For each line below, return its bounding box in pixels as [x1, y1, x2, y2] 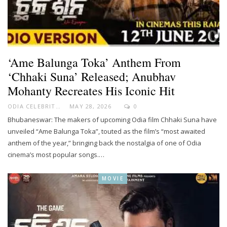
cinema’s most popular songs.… [8, 150, 104, 160]
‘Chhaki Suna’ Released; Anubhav [8, 68, 176, 85]
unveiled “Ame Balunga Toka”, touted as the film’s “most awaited [8, 127, 205, 136]
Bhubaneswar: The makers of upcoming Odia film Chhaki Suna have [8, 115, 217, 125]
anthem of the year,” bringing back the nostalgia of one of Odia [8, 138, 201, 148]
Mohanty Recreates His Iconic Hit [8, 83, 175, 99]
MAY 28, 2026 [69, 102, 112, 110]
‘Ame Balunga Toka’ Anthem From [8, 54, 181, 71]
